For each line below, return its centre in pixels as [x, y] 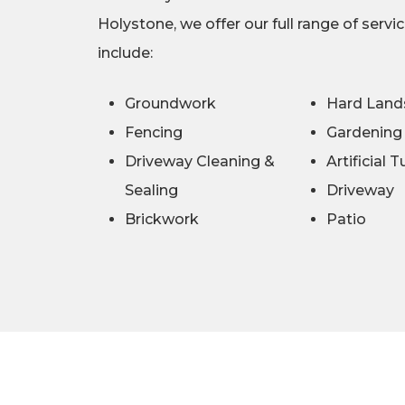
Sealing [151, 191]
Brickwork [161, 220]
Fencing [153, 133]
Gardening [364, 133]
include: [125, 53]
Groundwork [170, 104]
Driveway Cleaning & [199, 162]
